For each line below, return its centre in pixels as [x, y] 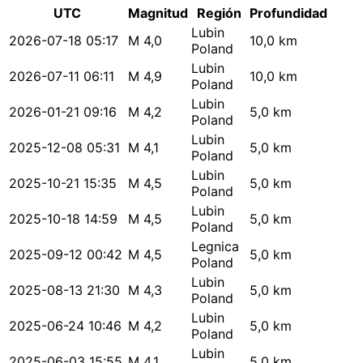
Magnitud [158, 13]
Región [219, 13]
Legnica [215, 247]
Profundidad [288, 13]
